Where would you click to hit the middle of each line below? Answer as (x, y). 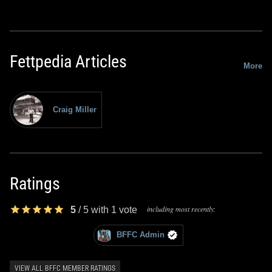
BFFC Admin (141, 235)
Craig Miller (75, 109)
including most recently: (181, 209)
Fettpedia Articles (68, 61)
